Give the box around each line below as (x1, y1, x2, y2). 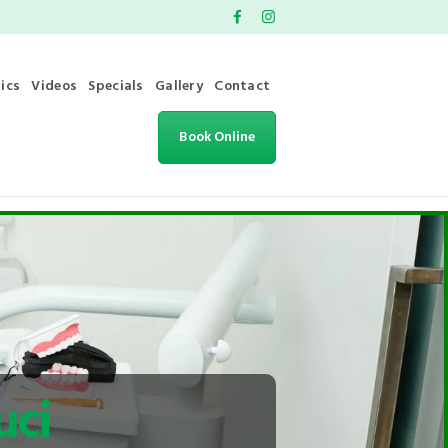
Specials (88, 74, 144, 98)
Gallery (154, 74, 204, 98)
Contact (214, 74, 271, 98)
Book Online (178, 125, 255, 149)
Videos (31, 74, 78, 98)
